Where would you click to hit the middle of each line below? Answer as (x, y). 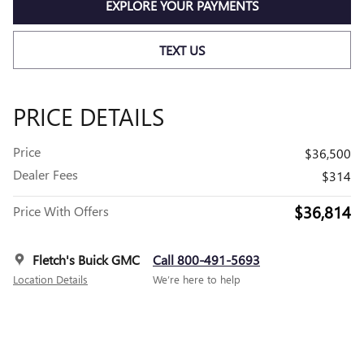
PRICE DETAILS (89, 117)
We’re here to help (197, 279)
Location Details (50, 279)
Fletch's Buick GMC (86, 260)
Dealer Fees (45, 175)
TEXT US (182, 50)
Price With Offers (61, 211)
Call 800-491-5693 (206, 260)
